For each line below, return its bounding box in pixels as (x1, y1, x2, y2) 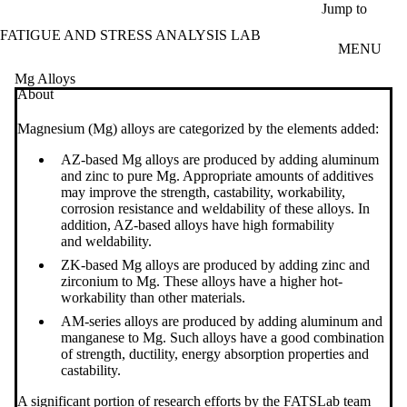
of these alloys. (269, 200, 358, 216)
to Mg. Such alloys (124, 329, 240, 345)
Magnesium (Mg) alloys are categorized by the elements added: (17, 120, 379, 136)
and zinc (61, 167, 109, 184)
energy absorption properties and (182, 345, 369, 362)
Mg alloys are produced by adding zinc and (118, 256, 370, 273)
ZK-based (61, 256, 118, 273)
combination (313, 329, 384, 345)
